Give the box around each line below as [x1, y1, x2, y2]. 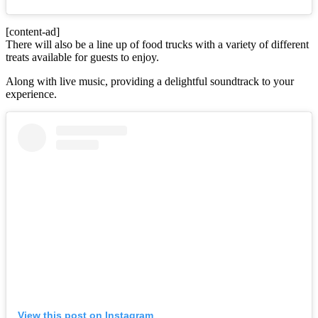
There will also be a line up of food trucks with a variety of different [6, 38, 309, 50]
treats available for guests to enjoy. [6, 50, 159, 63]
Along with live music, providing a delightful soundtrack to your [6, 75, 294, 87]
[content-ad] [6, 25, 60, 38]
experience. [6, 87, 57, 100]
